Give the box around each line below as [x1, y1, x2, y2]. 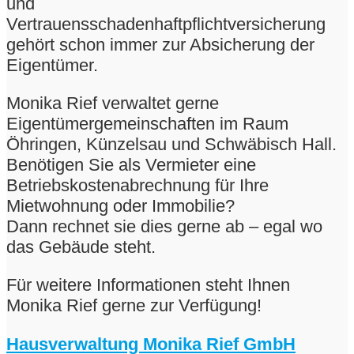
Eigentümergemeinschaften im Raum [6, 114, 288, 134]
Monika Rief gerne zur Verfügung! [6, 296, 262, 316]
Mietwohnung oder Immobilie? [6, 196, 235, 217]
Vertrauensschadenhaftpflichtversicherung [6, 13, 326, 34]
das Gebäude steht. [6, 237, 156, 258]
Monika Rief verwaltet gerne [6, 93, 219, 114]
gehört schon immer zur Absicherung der [6, 34, 314, 55]
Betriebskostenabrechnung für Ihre [6, 175, 269, 196]
